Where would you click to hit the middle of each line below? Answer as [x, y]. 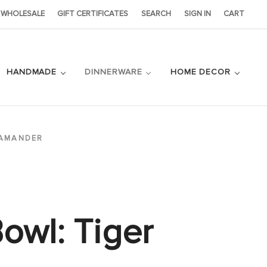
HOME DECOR [202, 72]
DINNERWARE [115, 72]
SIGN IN [197, 14]
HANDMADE [33, 72]
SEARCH [156, 14]
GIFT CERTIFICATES [93, 14]
